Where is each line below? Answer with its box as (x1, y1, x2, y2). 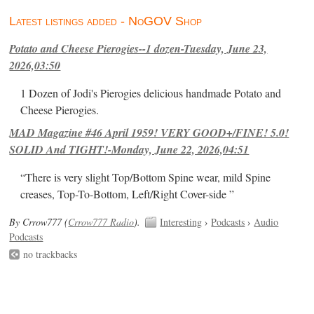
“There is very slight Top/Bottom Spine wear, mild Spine (20, 170, 271, 186)
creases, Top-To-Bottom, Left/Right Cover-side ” (20, 186, 235, 203)
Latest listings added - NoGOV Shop (9, 14, 203, 29)
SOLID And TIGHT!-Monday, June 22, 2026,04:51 (9, 142, 250, 158)
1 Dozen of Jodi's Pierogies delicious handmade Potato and (20, 86, 282, 102)
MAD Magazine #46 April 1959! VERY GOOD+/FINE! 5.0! (9, 125, 289, 141)
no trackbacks (23, 247, 78, 261)
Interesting (160, 214, 203, 228)
